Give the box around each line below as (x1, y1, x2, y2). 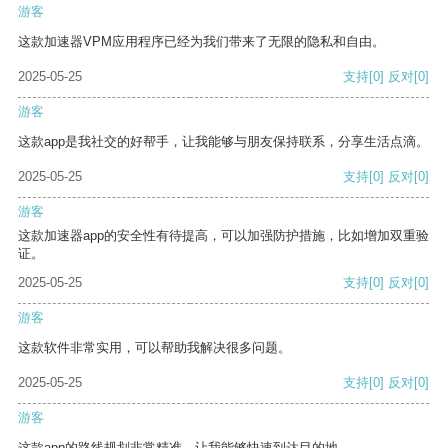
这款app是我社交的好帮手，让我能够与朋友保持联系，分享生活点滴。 (18, 134, 429, 150)
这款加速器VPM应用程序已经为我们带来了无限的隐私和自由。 (18, 34, 385, 50)
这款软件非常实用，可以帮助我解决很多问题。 (18, 340, 291, 356)
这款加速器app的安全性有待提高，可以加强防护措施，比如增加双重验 (18, 228, 429, 244)
